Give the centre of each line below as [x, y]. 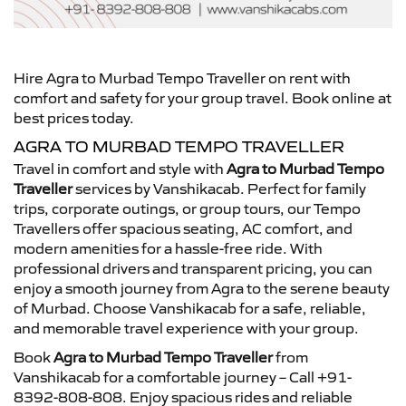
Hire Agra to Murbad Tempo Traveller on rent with [182, 77]
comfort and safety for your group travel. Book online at [203, 97]
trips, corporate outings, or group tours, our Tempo [187, 208]
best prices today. [74, 117]
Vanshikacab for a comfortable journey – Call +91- [183, 377]
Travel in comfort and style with [120, 168]
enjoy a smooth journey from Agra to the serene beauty [202, 288]
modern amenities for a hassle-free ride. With [168, 248]
